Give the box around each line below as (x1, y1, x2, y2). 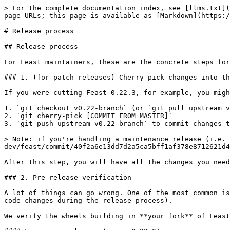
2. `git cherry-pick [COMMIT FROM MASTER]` (4, 112, 172, 120)
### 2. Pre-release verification (4, 174, 131, 181)
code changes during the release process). (4, 197, 172, 204)
